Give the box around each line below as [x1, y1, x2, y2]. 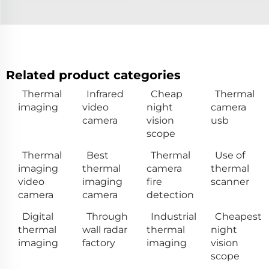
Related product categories [6, 67, 181, 82]
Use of [215, 149, 245, 161]
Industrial [151, 210, 196, 222]
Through [86, 210, 128, 222]
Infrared [86, 88, 124, 100]
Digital [22, 210, 53, 222]
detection [147, 189, 194, 201]
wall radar [82, 223, 127, 235]
